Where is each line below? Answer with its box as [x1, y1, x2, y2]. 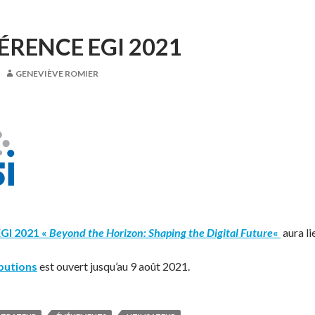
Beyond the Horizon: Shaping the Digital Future [49, 226, 273, 240]
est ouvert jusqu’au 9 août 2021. [37, 259, 190, 274]
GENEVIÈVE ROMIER [15, 68, 98, 79]
